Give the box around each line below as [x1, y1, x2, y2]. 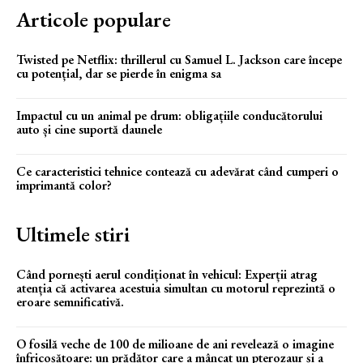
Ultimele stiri [16, 220, 130, 249]
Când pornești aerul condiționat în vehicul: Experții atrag [16, 266, 318, 284]
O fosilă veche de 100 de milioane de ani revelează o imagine [16, 335, 334, 353]
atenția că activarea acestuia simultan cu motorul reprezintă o [16, 280, 335, 297]
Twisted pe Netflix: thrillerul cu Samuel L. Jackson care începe [16, 51, 342, 69]
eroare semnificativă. [16, 293, 124, 311]
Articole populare [16, 6, 171, 34]
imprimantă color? [16, 177, 112, 194]
